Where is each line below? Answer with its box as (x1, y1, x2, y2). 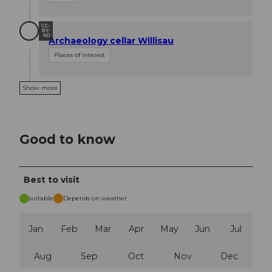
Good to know (19, 131, 115, 147)
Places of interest (54, 51, 105, 59)
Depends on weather (63, 194, 127, 203)
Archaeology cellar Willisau (49, 35, 174, 47)
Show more (22, 84, 58, 92)
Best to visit (24, 174, 80, 186)
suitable (29, 194, 53, 203)
